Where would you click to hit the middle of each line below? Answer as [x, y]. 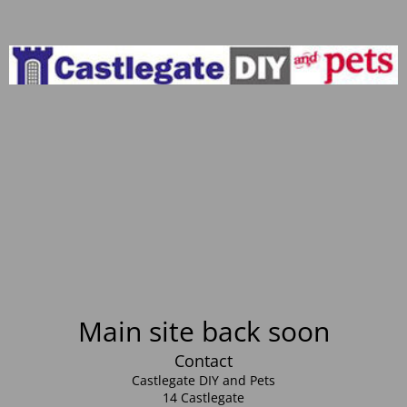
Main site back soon [203, 331]
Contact [203, 360]
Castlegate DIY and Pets [203, 380]
